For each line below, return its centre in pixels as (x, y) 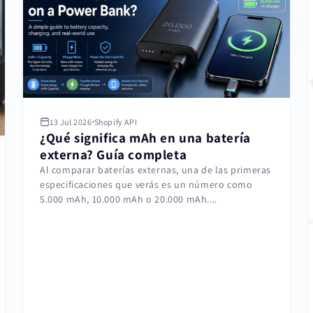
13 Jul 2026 (71, 122)
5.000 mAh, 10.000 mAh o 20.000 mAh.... (129, 199)
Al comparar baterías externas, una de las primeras (156, 169)
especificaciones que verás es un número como (146, 184)
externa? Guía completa (114, 154)
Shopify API (116, 122)
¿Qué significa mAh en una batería (145, 137)
